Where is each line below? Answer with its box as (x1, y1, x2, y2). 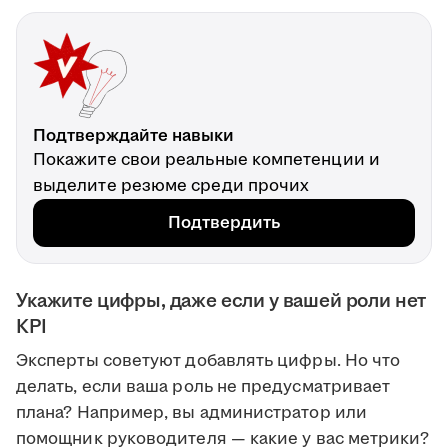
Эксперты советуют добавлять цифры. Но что (16, 349, 401, 374)
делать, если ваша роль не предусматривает (16, 375, 391, 400)
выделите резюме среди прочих (33, 174, 310, 199)
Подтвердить (168, 211, 280, 236)
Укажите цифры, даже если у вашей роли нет (16, 287, 427, 316)
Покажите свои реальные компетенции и (33, 148, 380, 173)
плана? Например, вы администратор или (16, 401, 367, 426)
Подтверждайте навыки (33, 124, 234, 149)
